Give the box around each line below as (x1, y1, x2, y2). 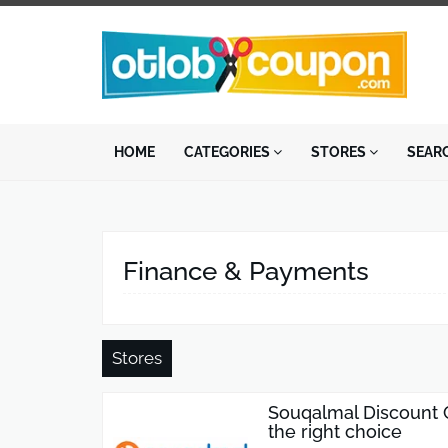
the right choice (268, 421, 402, 443)
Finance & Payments (123, 256, 369, 287)
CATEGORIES (184, 144, 273, 161)
